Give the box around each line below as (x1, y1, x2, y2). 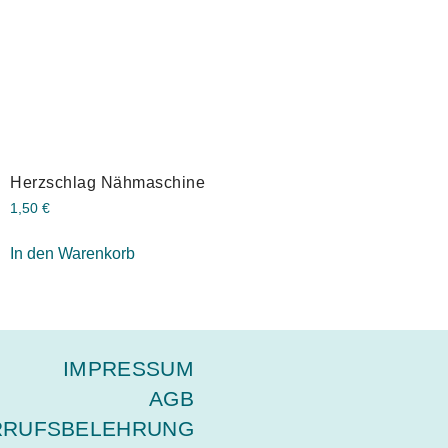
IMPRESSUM (63, 357, 194, 381)
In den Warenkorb (10, 245, 135, 263)
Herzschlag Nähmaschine (10, 174, 205, 192)
